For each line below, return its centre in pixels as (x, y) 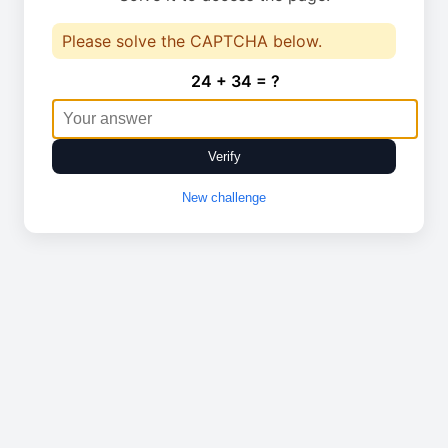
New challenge (224, 197)
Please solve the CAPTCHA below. (192, 41)
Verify (224, 156)
